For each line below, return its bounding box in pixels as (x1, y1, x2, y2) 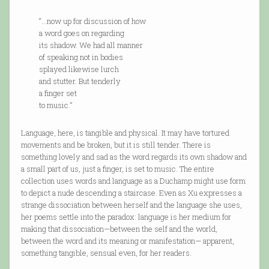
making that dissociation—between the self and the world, (20, 223, 217, 235)
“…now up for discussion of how (20, 16, 146, 27)
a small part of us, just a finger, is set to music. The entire (20, 163, 214, 175)
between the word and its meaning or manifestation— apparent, (20, 235, 234, 247)
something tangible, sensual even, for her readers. (20, 247, 192, 259)
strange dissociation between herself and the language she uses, (20, 199, 242, 211)
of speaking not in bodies (20, 52, 123, 63)
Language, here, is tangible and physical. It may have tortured (20, 127, 229, 139)
